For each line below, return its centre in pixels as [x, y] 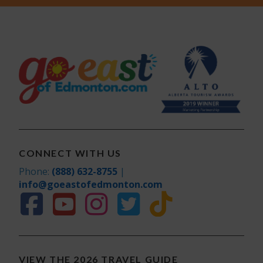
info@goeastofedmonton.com [91, 185]
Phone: [35, 172]
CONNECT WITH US [70, 153]
